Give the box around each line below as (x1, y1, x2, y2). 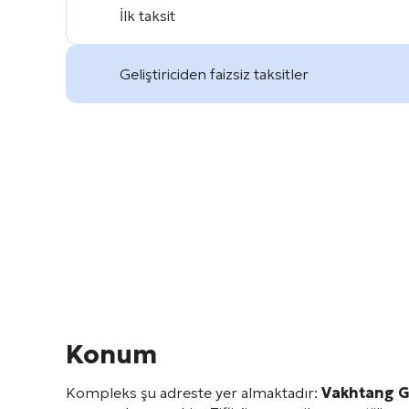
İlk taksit (119, 6, 175, 25)
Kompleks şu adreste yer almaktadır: (66, 383, 321, 402)
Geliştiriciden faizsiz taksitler (119, 65, 309, 83)
